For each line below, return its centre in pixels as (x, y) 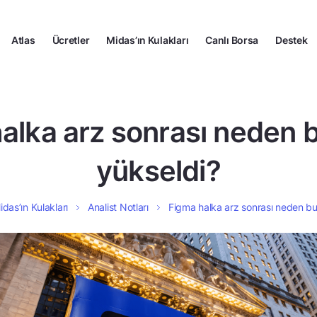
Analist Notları (118, 207)
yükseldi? (158, 171)
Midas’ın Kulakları (148, 40)
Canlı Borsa (232, 40)
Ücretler (71, 40)
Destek (292, 40)
